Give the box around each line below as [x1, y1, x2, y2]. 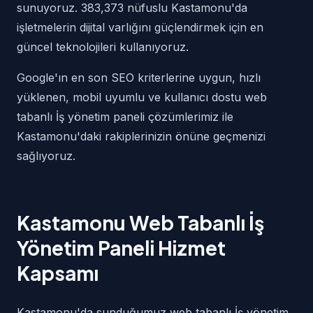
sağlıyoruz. [17, 149, 75, 163]
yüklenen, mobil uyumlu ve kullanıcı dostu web [17, 90, 267, 104]
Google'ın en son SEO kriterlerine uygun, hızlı [17, 71, 261, 85]
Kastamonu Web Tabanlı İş [17, 210, 264, 235]
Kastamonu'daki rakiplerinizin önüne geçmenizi [17, 129, 265, 143]
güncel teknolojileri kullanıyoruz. [17, 40, 189, 54]
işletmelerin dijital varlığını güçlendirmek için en [17, 20, 263, 34]
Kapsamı [17, 261, 99, 285]
